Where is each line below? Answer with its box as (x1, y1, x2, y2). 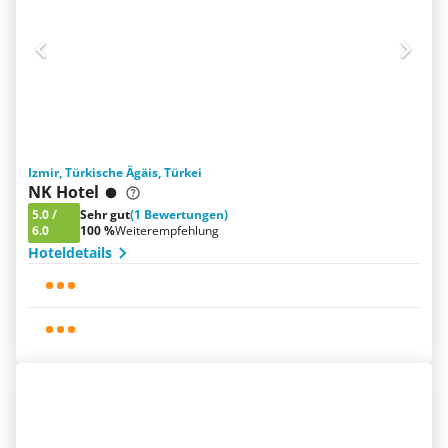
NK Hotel (28, 181, 99, 203)
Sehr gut (80, 206, 130, 223)
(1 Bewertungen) (130, 206, 228, 223)
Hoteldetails (28, 243, 112, 262)
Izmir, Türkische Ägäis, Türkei (28, 164, 202, 181)
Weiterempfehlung (115, 222, 219, 239)
